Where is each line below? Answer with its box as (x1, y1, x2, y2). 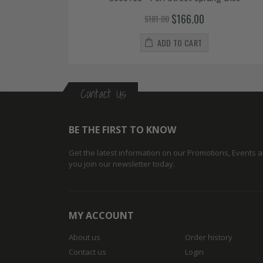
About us (69, 232, 100, 243)
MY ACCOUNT (69, 209, 134, 222)
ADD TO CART (157, 36, 203, 49)
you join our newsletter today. (69, 159, 175, 170)
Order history (184, 232, 232, 243)
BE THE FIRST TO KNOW (69, 123, 176, 137)
